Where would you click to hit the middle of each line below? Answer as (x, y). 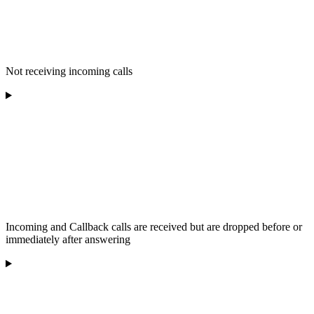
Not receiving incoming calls (69, 71)
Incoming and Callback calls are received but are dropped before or (154, 227)
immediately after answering (68, 240)
